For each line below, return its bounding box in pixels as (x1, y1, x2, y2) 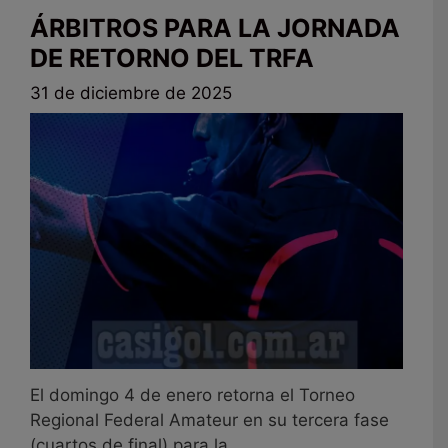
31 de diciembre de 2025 (30, 83, 232, 104)
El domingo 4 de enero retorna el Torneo (30, 384, 355, 405)
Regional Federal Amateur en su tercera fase (30, 409, 389, 430)
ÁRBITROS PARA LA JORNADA (30, 12, 400, 43)
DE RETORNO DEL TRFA (30, 42, 314, 73)
